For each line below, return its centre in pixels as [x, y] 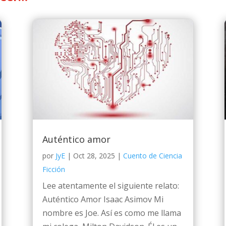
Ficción [53, 169]
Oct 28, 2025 [94, 156]
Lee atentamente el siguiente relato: [110, 186]
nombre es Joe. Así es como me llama [111, 213]
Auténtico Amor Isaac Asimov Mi [103, 200]
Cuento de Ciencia [152, 156]
